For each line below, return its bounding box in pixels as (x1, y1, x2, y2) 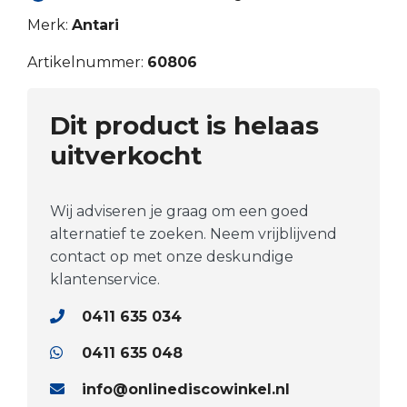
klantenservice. (50, 271, 160, 289)
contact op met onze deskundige (50, 248, 293, 266)
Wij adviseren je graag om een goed (50, 203, 309, 221)
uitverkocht (50, 140, 202, 172)
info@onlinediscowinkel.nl (82, 381, 290, 399)
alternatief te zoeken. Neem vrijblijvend (50, 225, 337, 243)
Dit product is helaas (50, 110, 319, 142)
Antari (72, 16, 119, 35)
